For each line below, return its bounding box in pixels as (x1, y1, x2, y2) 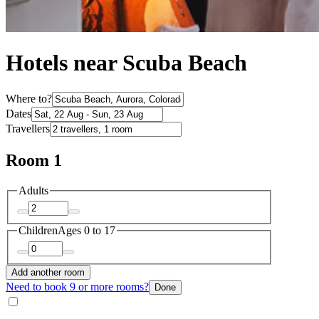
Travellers (6, 122, 50, 135)
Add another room (11, 266, 85, 278)
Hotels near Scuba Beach (6, 50, 247, 76)
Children (19, 224, 58, 237)
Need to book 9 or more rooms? (6, 280, 149, 293)
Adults (19, 184, 48, 197)
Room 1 (6, 150, 62, 169)
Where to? (6, 92, 52, 105)
